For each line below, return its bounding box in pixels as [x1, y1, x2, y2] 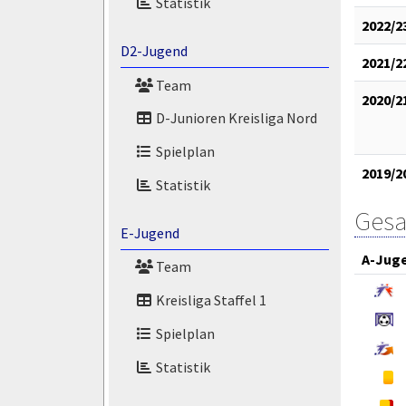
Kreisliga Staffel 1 [152, 291, 266, 310]
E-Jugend [120, 223, 179, 242]
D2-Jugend [120, 41, 188, 60]
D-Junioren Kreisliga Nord [152, 109, 317, 128]
